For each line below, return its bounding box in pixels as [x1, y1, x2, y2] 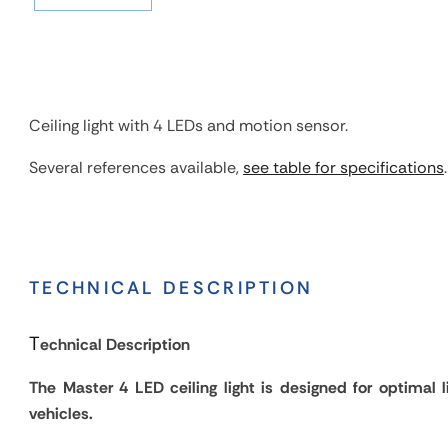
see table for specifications [243, 157, 444, 178]
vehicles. [29, 403, 93, 424]
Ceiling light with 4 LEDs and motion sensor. [29, 115, 348, 136]
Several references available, [29, 157, 243, 178]
